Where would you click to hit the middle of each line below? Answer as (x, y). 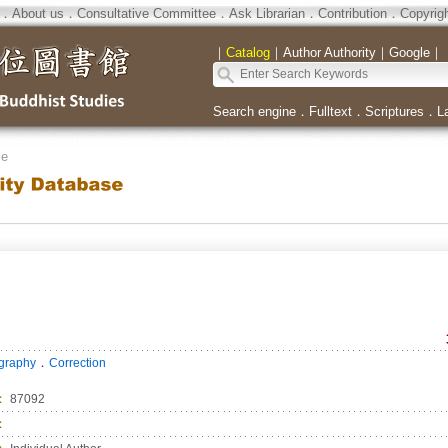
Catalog (247, 52)
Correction (77, 363)
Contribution (352, 13)
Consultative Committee (146, 13)
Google (409, 52)
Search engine (254, 111)
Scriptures (394, 111)
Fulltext (330, 111)
